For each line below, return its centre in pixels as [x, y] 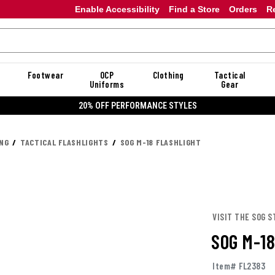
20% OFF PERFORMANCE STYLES [137, 105]
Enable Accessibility [117, 9]
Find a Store [194, 9]
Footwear [45, 75]
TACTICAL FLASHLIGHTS [64, 142]
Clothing [168, 75]
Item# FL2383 [239, 266]
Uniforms [107, 84]
